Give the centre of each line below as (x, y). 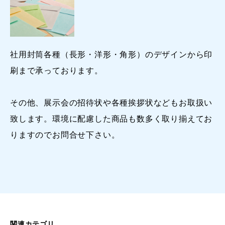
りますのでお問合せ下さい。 (65, 135)
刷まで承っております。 (57, 70)
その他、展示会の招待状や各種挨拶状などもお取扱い (111, 102)
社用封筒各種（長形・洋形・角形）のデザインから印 (111, 54)
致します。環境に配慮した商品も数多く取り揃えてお (111, 119)
